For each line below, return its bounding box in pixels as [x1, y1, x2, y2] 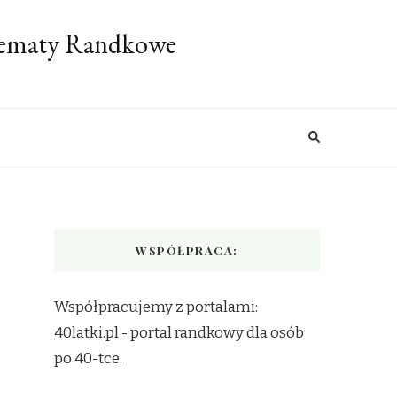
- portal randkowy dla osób [119, 323, 304, 342]
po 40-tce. [54, 349, 122, 368]
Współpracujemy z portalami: [54, 298, 258, 316]
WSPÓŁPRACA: [136, 243, 238, 258]
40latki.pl [54, 323, 119, 342]
